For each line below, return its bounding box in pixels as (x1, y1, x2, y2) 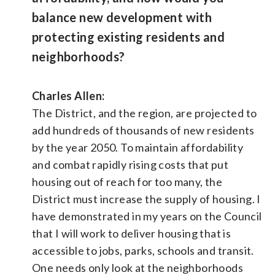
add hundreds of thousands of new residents (32, 123, 255, 137)
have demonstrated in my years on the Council (32, 209, 262, 223)
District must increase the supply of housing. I (32, 192, 261, 206)
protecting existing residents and (32, 29, 225, 44)
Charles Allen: (32, 88, 105, 103)
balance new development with (32, 9, 212, 25)
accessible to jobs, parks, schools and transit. (32, 243, 254, 257)
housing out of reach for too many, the (32, 174, 223, 188)
